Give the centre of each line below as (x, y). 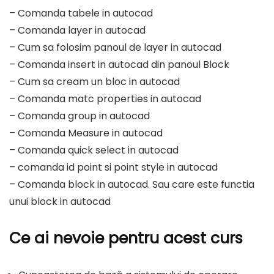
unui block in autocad (60, 202)
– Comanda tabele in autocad (81, 13)
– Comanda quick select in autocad (94, 150)
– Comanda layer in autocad (77, 30)
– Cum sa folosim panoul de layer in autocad (115, 47)
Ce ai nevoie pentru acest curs (126, 238)
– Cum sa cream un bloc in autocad (94, 82)
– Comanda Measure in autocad (86, 133)
